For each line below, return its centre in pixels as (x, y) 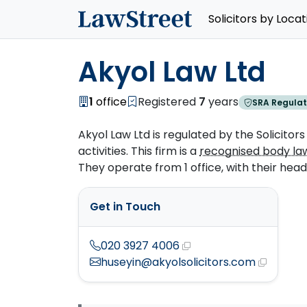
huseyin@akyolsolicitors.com (178, 262)
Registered (168, 102)
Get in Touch (125, 207)
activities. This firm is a (139, 151)
